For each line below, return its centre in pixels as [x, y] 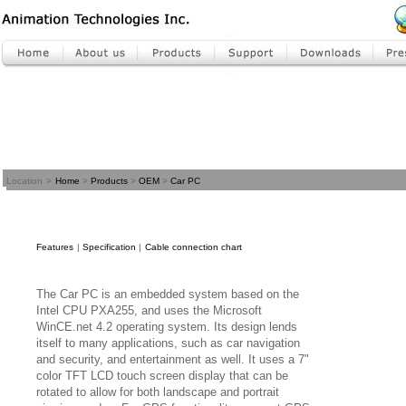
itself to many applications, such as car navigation [168, 343]
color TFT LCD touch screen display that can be [162, 376]
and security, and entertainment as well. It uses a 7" [173, 359]
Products [109, 181]
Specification [109, 247]
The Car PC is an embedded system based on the [168, 294]
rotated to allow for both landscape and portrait [158, 392]
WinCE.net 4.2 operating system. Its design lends [167, 327]
